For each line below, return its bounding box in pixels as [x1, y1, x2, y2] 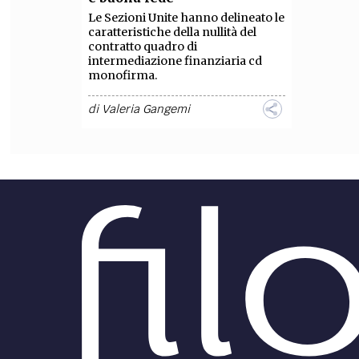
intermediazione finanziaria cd [87, 53, 262, 68]
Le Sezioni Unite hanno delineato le [87, 10, 284, 25]
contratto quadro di [87, 38, 197, 54]
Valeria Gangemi [101, 101, 190, 116]
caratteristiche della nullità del [87, 24, 256, 39]
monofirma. [87, 67, 158, 83]
